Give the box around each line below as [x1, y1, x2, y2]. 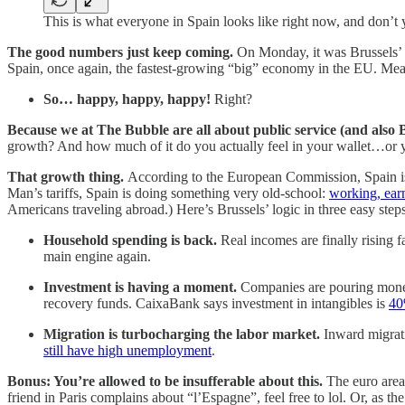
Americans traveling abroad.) [7, 201, 176, 217]
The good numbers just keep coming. [7, 43, 237, 60]
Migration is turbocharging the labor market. [43, 325, 320, 342]
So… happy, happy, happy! [43, 90, 211, 107]
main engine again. [43, 248, 151, 264]
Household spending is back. [43, 231, 217, 248]
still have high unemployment [43, 342, 212, 358]
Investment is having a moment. [43, 278, 237, 295]
